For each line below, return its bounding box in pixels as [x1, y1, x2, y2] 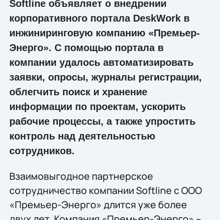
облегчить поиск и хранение [9, 86, 147, 97]
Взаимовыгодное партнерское [9, 169, 153, 183]
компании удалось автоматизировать [9, 56, 193, 68]
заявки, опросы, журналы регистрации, [9, 71, 202, 82]
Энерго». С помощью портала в [9, 42, 164, 53]
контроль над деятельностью [9, 130, 155, 141]
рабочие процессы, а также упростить [9, 115, 195, 127]
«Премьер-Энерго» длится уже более [9, 198, 187, 212]
